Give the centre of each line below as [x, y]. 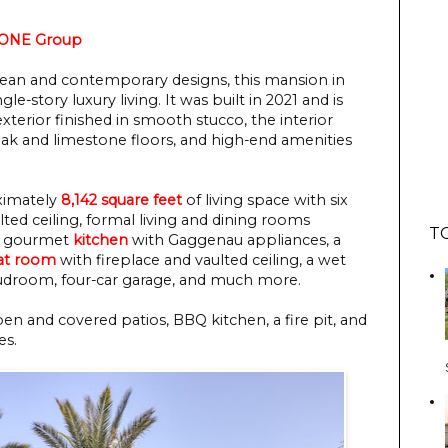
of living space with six [265, 199]
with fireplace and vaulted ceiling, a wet [201, 259]
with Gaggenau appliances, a [234, 239]
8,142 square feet [121, 199]
